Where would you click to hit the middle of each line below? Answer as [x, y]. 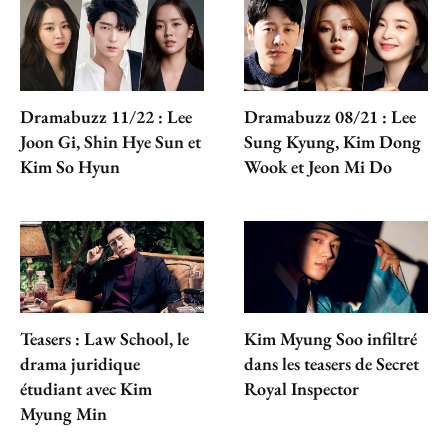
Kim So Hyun [70, 166]
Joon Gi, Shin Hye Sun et [110, 141]
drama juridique [80, 363]
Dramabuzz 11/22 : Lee [106, 116]
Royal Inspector [301, 388]
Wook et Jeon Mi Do [318, 166]
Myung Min [63, 413]
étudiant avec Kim [86, 388]
